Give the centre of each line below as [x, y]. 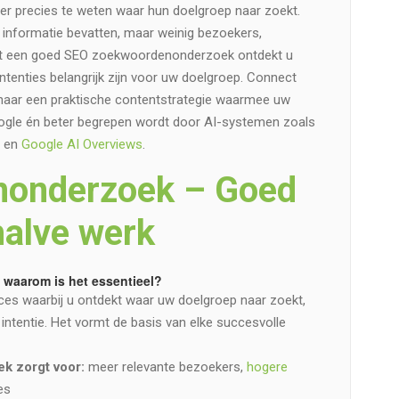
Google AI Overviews [81, 145]
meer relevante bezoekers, [165, 367]
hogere [267, 367]
